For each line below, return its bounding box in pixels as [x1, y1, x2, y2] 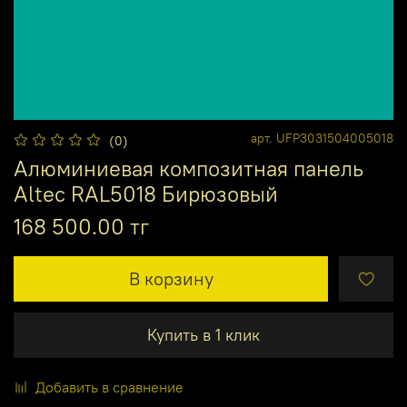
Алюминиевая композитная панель [14, 154, 363, 183]
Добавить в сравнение [35, 378, 184, 397]
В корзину [128, 267, 213, 291]
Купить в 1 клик [147, 324, 260, 346]
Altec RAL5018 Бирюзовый [14, 180, 278, 208]
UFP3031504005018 [276, 130, 393, 147]
